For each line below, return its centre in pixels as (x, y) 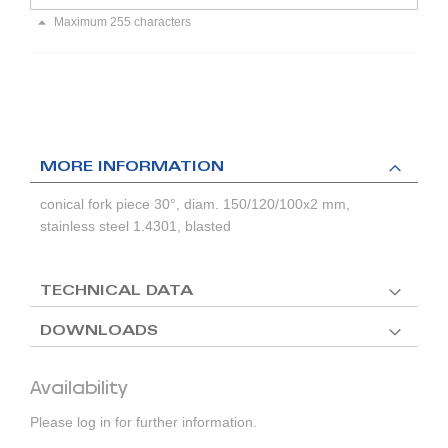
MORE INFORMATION (132, 168)
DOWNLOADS (99, 332)
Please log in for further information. (143, 422)
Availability (79, 388)
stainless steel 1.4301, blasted (135, 226)
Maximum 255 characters (122, 22)
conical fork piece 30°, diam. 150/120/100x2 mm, (195, 204)
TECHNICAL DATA (116, 292)
